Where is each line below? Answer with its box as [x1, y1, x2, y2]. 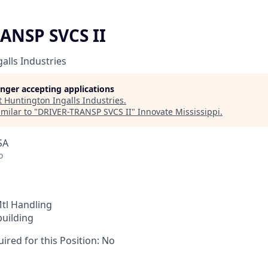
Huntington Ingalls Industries [4, 95, 124, 106]
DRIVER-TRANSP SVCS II [38, 106, 132, 117]
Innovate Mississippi [138, 106, 220, 117]
